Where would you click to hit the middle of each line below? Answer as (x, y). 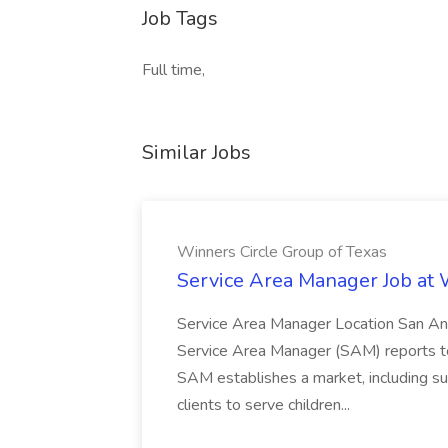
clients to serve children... (265, 405)
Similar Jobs (196, 152)
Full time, (173, 70)
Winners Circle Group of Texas (282, 252)
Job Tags (180, 18)
